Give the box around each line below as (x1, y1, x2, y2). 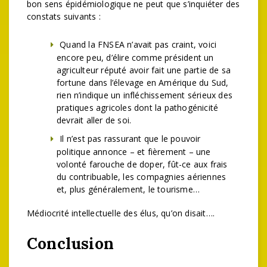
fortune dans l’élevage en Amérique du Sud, (57, 77, 229, 88)
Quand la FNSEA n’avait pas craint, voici (60, 39, 217, 50)
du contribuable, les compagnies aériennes (57, 171, 226, 182)
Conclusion (27, 234, 114, 253)
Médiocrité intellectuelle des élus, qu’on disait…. (27, 207, 215, 219)
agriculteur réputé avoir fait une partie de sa (57, 64, 231, 76)
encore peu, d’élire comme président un (57, 52, 214, 63)
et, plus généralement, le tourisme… (57, 184, 200, 195)
